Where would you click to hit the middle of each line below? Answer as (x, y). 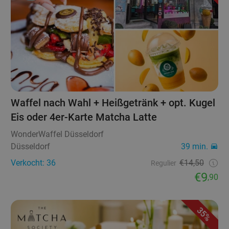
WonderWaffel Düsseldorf (58, 134)
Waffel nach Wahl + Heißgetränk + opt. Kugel (113, 103)
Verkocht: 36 (33, 163)
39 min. (194, 147)
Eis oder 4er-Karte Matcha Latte (84, 117)
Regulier (163, 163)
